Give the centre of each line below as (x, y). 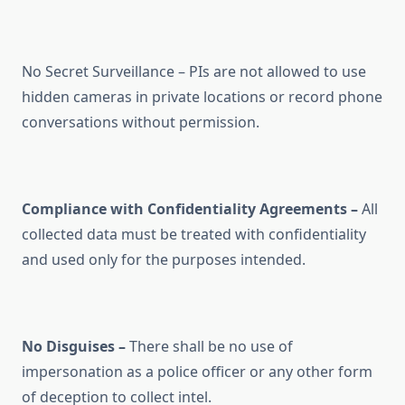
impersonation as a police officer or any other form (197, 372)
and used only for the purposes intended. (164, 260)
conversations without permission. (141, 122)
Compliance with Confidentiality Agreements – (190, 209)
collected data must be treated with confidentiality (194, 235)
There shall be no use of (209, 347)
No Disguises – (74, 347)
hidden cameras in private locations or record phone (202, 97)
